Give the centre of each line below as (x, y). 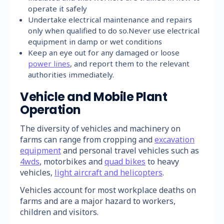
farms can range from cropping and (87, 139)
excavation (174, 139)
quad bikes (125, 161)
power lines (49, 63)
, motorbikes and (72, 161)
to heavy (162, 161)
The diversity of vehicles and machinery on (100, 128)
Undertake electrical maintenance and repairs (110, 19)
